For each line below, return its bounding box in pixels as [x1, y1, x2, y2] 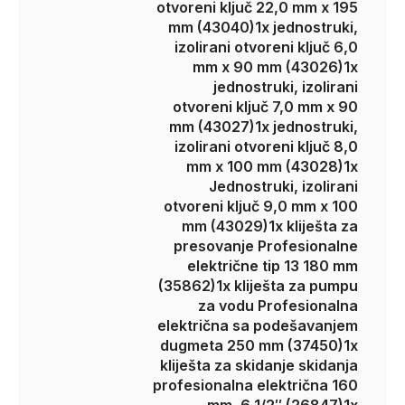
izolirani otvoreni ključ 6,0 [174, 38, 358, 56]
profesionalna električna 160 [153, 376, 358, 394]
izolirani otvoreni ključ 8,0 [174, 137, 358, 155]
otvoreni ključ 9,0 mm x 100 [164, 197, 358, 215]
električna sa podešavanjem [157, 316, 358, 334]
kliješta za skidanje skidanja [160, 356, 358, 374]
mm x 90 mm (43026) [193, 58, 344, 76]
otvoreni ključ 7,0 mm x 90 [173, 98, 358, 116]
